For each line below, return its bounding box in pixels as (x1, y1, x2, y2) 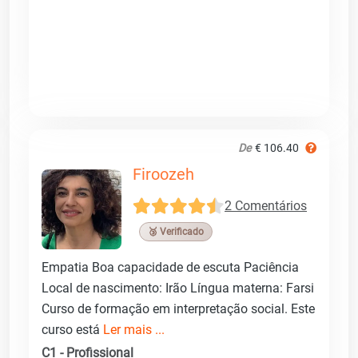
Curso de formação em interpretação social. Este (42, 300, 315, 316)
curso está (42, 321, 103, 337)
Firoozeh (133, 164, 194, 184)
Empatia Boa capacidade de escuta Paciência (42, 259, 299, 275)
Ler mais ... (103, 321, 165, 337)
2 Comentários (225, 198, 307, 214)
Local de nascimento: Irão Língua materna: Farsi (42, 280, 314, 296)
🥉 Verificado (148, 225, 204, 237)
